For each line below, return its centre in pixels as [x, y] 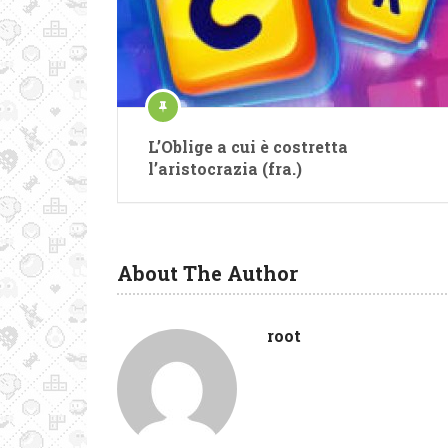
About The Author [207, 273]
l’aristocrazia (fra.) [225, 168]
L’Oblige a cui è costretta [248, 146]
